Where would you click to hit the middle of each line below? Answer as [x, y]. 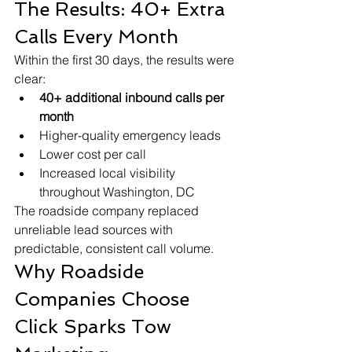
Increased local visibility [109, 173]
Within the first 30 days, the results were [126, 60]
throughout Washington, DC [117, 192]
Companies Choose [104, 299]
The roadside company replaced [108, 211]
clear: [30, 79]
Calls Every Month [96, 37]
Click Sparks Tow [95, 327]
